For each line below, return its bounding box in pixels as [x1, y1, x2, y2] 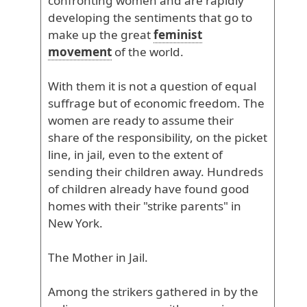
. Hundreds [201, 164, 263, 180]
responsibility [114, 130, 190, 145]
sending [48, 164, 93, 180]
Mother [69, 249, 113, 265]
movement [48, 44, 112, 60]
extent [171, 147, 209, 162]
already [107, 181, 151, 197]
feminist [153, 27, 202, 42]
